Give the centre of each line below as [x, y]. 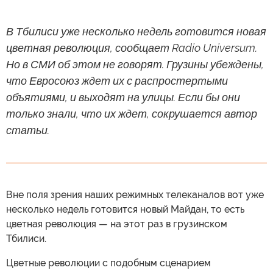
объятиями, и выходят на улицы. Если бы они [123, 97]
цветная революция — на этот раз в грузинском [117, 224]
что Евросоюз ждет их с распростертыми [117, 81]
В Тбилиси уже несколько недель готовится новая [136, 31]
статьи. [28, 130]
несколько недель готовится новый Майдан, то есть [125, 209]
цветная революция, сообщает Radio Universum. [132, 48]
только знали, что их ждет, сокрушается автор [132, 114]
